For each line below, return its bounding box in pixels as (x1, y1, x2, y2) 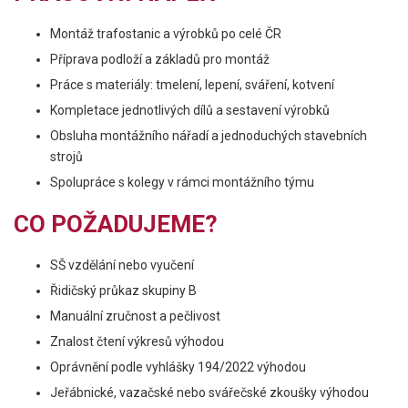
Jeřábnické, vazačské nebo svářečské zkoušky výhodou (50, 385, 369, 400)
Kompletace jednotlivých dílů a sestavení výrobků (50, 103, 330, 117)
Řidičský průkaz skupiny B (50, 283, 197, 298)
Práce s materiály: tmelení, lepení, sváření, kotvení (50, 77, 334, 92)
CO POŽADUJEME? (14, 210, 218, 238)
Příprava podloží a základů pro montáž (50, 52, 270, 66)
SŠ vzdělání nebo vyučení (50, 258, 194, 272)
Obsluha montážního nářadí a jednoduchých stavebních (50, 128, 367, 143)
